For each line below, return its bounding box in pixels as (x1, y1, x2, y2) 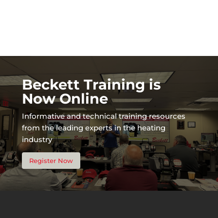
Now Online (21, 90, 108, 108)
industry (21, 135, 52, 145)
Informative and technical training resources (21, 111, 185, 121)
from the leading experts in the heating (21, 123, 165, 133)
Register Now (29, 157, 73, 165)
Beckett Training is (21, 76, 161, 93)
